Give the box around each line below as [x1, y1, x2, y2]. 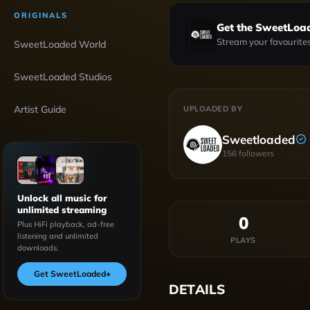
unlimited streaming [17, 204, 107, 215]
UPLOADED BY [183, 104, 243, 113]
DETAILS [169, 281, 226, 298]
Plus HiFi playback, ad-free [17, 219, 114, 229]
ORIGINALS [14, 10, 68, 20]
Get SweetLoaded [33, 268, 106, 279]
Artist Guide [14, 103, 66, 116]
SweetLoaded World [14, 38, 106, 51]
